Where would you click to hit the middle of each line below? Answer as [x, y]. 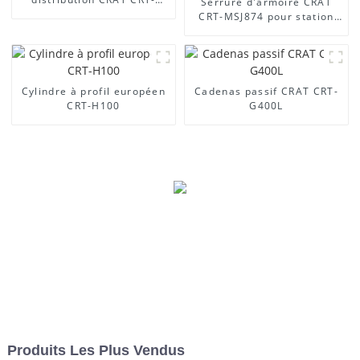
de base [266, 31]
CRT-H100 [94, 105]
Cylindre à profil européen [94, 91]
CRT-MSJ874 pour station [266, 16]
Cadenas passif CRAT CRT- [266, 91]
